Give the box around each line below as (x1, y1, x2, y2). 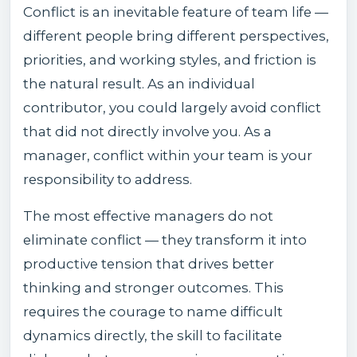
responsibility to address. (23, 171, 192, 187)
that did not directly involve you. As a (23, 123, 272, 139)
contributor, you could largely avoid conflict (23, 99, 321, 116)
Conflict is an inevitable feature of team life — (23, 3, 328, 20)
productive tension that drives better (23, 255, 274, 272)
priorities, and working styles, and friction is (23, 51, 316, 68)
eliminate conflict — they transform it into (23, 231, 307, 248)
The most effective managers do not (23, 207, 273, 224)
